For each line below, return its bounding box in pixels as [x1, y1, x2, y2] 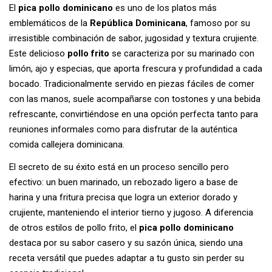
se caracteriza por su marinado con [109, 47, 254, 59]
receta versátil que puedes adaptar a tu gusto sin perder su [9, 253, 244, 263]
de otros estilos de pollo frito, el [9, 222, 139, 233]
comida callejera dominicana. [9, 138, 124, 150]
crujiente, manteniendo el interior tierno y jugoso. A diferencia [9, 207, 253, 218]
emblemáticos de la [9, 17, 90, 29]
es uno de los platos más [113, 2, 217, 13]
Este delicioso [9, 47, 67, 59]
